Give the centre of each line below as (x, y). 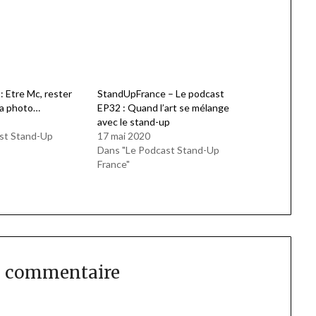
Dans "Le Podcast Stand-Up (158, 150)
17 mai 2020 (123, 136)
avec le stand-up (133, 122)
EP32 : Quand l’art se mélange (163, 108)
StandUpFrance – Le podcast (160, 94)
